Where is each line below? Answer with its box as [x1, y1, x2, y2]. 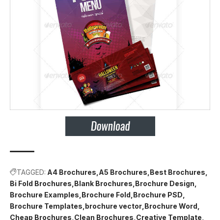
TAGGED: [17, 168, 46, 177]
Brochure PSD [133, 191, 183, 199]
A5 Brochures [99, 168, 147, 177]
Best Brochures [150, 168, 205, 177]
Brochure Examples [10, 191, 79, 199]
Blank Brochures [74, 179, 133, 188]
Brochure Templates [10, 202, 82, 211]
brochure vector [85, 202, 142, 211]
